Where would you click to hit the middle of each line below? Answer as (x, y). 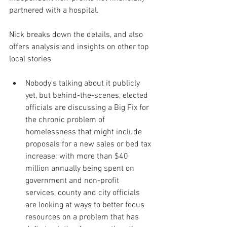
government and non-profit (73, 181)
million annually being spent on (81, 168)
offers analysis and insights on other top (80, 47)
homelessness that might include (85, 132)
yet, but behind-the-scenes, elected (88, 96)
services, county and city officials (84, 193)
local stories (30, 59)
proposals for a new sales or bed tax (89, 144)
